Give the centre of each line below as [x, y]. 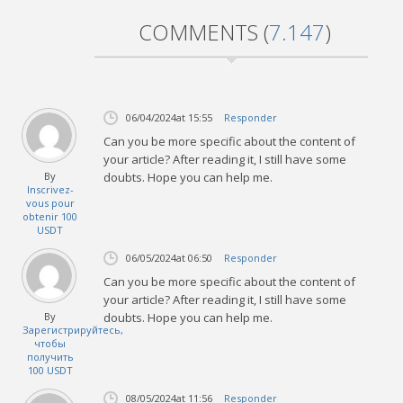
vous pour [50, 202]
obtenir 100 [50, 216]
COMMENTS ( [203, 31]
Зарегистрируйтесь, [73, 329]
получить [50, 356]
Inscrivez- [50, 189]
